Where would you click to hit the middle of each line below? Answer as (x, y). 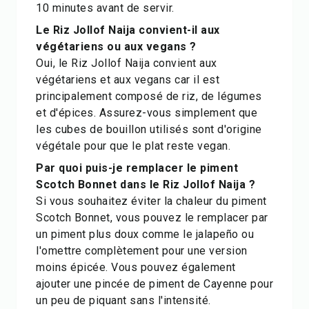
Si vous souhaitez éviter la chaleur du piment (151, 201)
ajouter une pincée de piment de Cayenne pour (154, 284)
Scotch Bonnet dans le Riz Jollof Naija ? (146, 185)
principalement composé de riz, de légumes (149, 96)
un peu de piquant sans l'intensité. (123, 300)
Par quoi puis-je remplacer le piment (137, 168)
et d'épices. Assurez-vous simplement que (147, 113)
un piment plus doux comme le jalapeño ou (145, 234)
